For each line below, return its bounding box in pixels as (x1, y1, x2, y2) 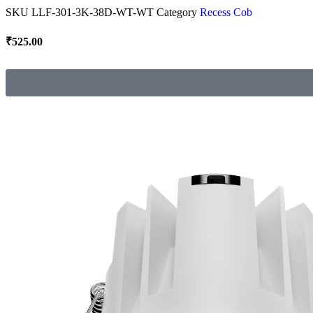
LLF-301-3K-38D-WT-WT (31, 6, 156, 18)
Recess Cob (200, 6, 252, 18)
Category (156, 6, 197, 18)
